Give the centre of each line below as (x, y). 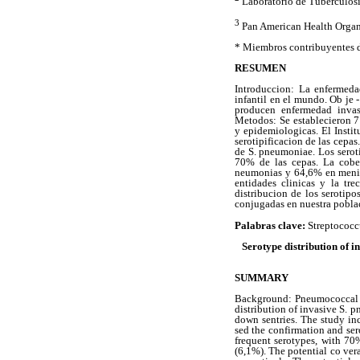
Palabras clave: (270, 225)
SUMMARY (262, 277)
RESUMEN (260, 68)
